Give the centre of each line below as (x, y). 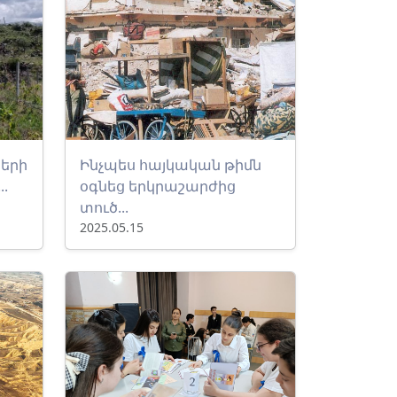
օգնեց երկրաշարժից (158, 186)
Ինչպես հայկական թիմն (171, 165)
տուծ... (104, 207)
